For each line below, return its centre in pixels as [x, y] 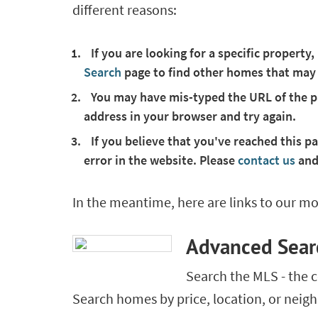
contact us [268, 160]
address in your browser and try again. [190, 116]
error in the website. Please [161, 160]
